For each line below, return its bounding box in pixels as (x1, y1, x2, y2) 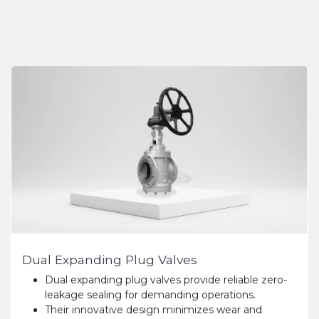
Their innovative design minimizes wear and (45, 303, 262, 317)
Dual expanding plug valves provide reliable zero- (45, 273, 287, 287)
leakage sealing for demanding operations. (45, 288, 256, 302)
